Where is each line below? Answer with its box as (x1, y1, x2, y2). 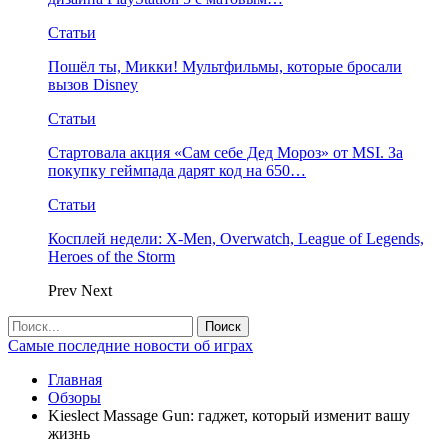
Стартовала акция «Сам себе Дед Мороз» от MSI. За (48, 144, 403, 161)
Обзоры (48, 389, 101, 406)
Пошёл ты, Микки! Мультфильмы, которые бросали (48, 58, 402, 75)
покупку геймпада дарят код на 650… (48, 162, 306, 179)
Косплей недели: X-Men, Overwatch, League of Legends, (48, 230, 424, 247)
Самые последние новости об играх (8, 337, 253, 354)
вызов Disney (48, 76, 138, 93)
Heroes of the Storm (48, 248, 175, 265)
